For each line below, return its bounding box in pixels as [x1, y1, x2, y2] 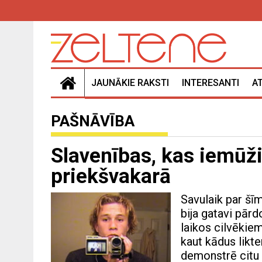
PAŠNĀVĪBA [51, 112, 135, 130]
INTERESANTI [182, 77, 239, 89]
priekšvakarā [51, 164, 171, 189]
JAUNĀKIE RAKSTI [91, 77, 169, 89]
